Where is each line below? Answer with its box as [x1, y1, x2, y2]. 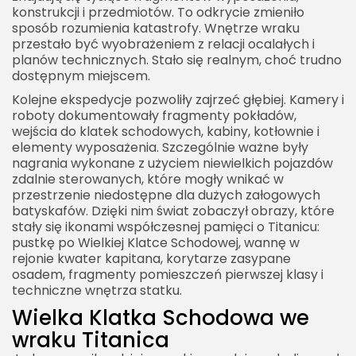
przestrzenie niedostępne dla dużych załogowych [12, 186, 320, 205]
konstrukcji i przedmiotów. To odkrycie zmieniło [12, 3, 304, 22]
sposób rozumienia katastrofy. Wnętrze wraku [12, 19, 300, 38]
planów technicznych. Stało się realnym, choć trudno [12, 51, 342, 70]
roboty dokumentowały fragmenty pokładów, [12, 106, 296, 126]
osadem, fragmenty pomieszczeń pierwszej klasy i [12, 265, 323, 284]
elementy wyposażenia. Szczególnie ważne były [12, 138, 308, 157]
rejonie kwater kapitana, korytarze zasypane [12, 250, 291, 269]
